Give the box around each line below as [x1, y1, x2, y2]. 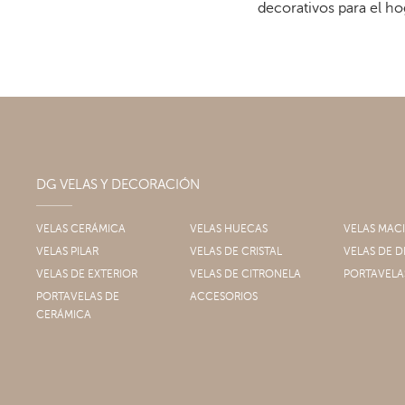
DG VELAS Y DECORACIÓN [46, 177, 200, 193]
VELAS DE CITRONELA [196, 268, 301, 281]
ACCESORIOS [196, 290, 258, 304]
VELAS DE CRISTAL [196, 245, 282, 259]
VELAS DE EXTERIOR [43, 268, 137, 281]
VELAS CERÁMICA [43, 222, 126, 236]
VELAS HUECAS [196, 222, 268, 236]
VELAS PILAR [43, 245, 99, 259]
